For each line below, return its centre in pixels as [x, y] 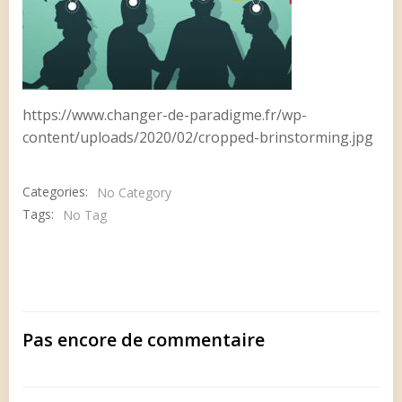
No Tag [85, 214]
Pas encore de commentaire [144, 339]
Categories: [55, 192]
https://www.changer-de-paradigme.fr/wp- [165, 114]
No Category [134, 192]
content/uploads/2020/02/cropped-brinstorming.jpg [198, 137]
